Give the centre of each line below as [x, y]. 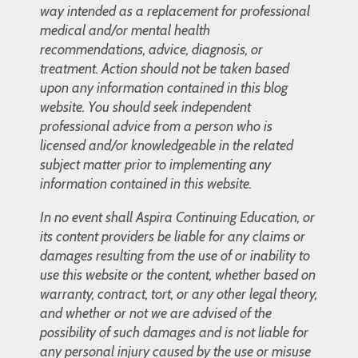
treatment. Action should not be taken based [165, 68]
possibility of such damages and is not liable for [174, 332]
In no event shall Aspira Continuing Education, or [177, 217]
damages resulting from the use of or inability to [175, 255]
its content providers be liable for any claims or [173, 236]
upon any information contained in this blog [164, 88]
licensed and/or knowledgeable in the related [167, 145]
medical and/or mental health [125, 30]
